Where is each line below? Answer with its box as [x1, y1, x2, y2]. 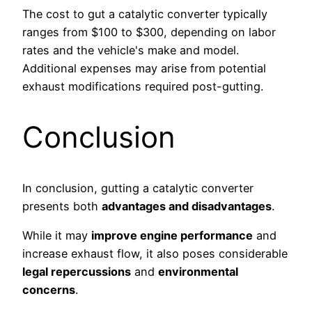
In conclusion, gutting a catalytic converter [22, 181, 253, 196]
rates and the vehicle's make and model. [22, 43, 239, 58]
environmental [158, 265, 238, 279]
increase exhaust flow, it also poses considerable [22, 247, 288, 261]
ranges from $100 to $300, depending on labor [22, 25, 276, 40]
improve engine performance [91, 228, 253, 243]
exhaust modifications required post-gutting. [22, 79, 263, 94]
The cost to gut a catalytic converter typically [22, 7, 267, 22]
